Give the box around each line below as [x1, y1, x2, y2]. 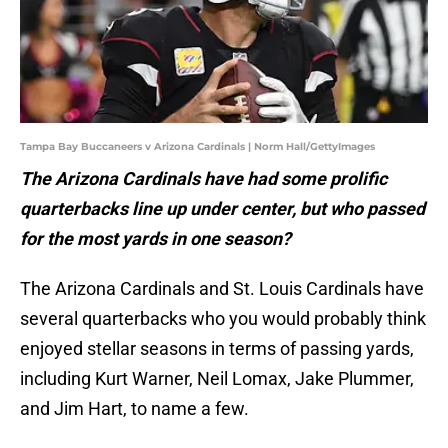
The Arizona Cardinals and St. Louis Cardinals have [20, 278, 424, 300]
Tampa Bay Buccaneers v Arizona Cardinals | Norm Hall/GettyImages [20, 140, 375, 154]
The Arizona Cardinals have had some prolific [20, 168, 387, 190]
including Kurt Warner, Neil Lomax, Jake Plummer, [20, 368, 414, 390]
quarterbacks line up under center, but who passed [20, 198, 425, 220]
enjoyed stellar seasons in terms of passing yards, [20, 338, 414, 360]
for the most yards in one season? [20, 228, 291, 250]
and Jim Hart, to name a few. [20, 398, 253, 420]
